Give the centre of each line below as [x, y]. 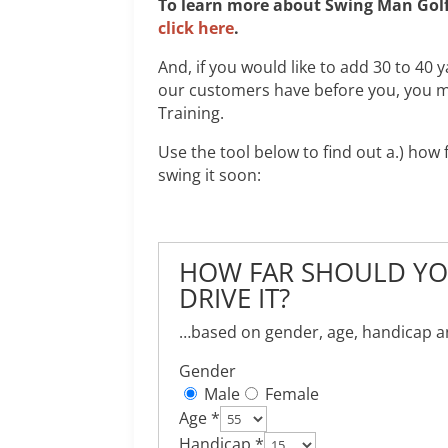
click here [196, 28]
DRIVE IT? [235, 298]
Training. [191, 113]
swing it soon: [210, 175]
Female [290, 394]
